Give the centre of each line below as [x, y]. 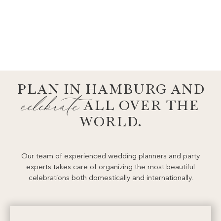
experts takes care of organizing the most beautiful [110, 167]
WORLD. [110, 121]
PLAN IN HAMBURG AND [110, 88]
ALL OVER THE [139, 104]
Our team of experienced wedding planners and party [110, 156]
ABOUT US [60, 23]
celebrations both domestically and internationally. [110, 178]
